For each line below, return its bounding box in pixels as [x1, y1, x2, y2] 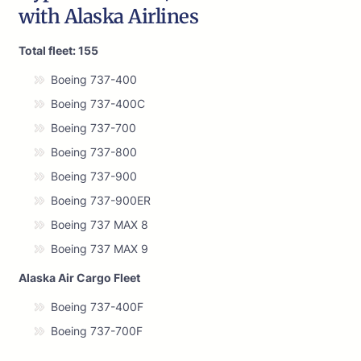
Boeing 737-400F [51, 300, 143, 314]
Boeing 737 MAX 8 [51, 218, 148, 232]
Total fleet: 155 [19, 44, 98, 58]
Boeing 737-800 [51, 145, 137, 160]
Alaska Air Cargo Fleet [19, 271, 140, 285]
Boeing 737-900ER [51, 193, 151, 208]
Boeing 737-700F [51, 324, 143, 338]
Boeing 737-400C [51, 97, 145, 111]
